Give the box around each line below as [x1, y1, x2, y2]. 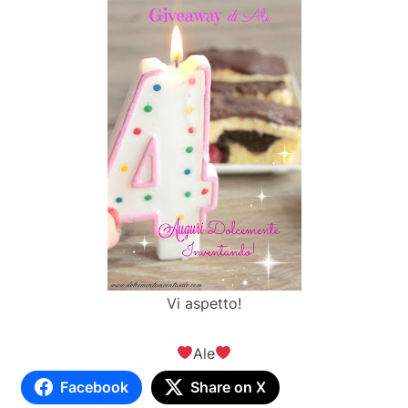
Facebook [59, 377, 128, 396]
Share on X [189, 377, 266, 396]
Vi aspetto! [167, 293, 241, 312]
